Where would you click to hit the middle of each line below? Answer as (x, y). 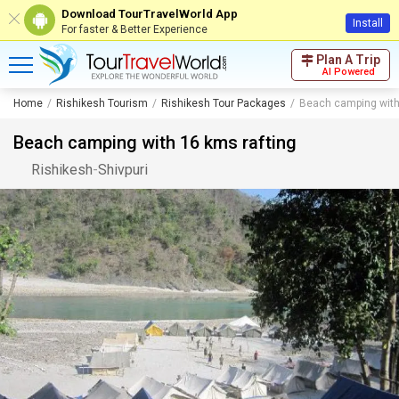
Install (368, 23)
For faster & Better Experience (134, 29)
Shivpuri (123, 170)
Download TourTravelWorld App (150, 13)
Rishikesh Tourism (102, 103)
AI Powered (348, 71)
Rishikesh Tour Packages (224, 103)
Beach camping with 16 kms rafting (155, 142)
